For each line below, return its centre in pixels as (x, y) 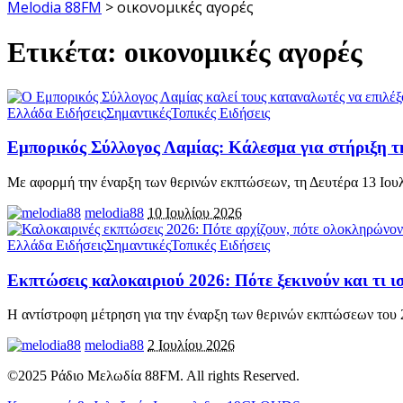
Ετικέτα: (66, 53)
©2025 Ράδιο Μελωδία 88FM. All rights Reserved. (153, 376)
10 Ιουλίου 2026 (195, 213)
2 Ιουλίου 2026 (191, 345)
